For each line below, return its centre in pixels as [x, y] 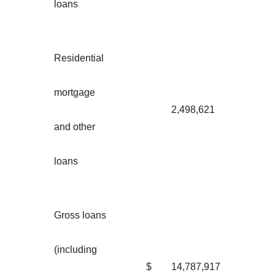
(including [76, 249]
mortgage [75, 92]
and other [75, 126]
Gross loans [80, 215]
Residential [79, 58]
